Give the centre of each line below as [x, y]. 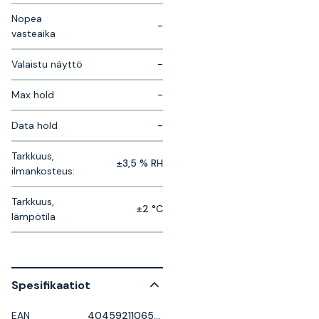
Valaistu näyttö [47, 64]
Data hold [35, 125]
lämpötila [33, 216]
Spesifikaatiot [51, 285]
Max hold [33, 95]
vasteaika [33, 33]
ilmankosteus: [43, 171]
